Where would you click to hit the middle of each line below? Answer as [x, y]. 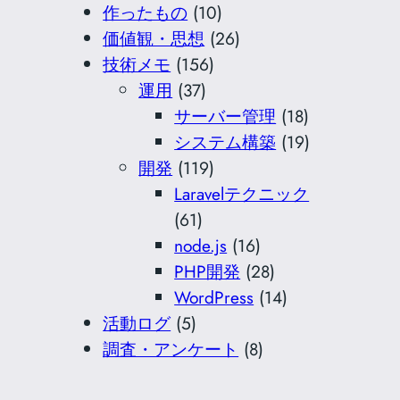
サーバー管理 [225, 117]
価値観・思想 [154, 39]
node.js [201, 246]
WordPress [214, 298]
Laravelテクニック [242, 194]
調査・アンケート [171, 350]
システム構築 [225, 142]
